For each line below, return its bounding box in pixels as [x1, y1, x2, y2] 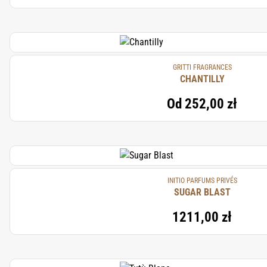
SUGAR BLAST [173, 187, 231, 198]
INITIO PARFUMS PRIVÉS [167, 176, 237, 185]
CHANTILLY [179, 73, 225, 85]
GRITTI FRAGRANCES [172, 63, 232, 72]
